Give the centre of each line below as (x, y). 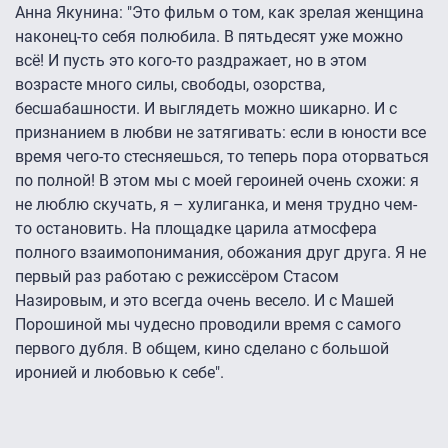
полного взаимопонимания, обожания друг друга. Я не (220, 253)
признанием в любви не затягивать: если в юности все (220, 133)
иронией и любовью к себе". (119, 373)
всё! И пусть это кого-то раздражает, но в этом (191, 61)
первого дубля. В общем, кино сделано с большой (202, 349)
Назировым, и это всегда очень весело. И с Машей (204, 301)
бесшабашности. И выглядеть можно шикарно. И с (206, 109)
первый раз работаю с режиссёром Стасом (177, 277)
